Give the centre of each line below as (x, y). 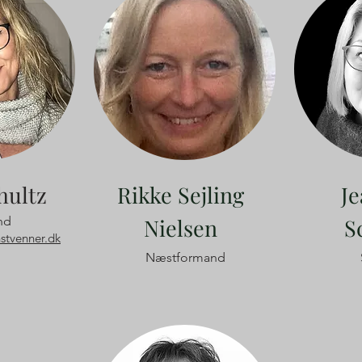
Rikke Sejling (181, 195)
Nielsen (181, 228)
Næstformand (185, 257)
